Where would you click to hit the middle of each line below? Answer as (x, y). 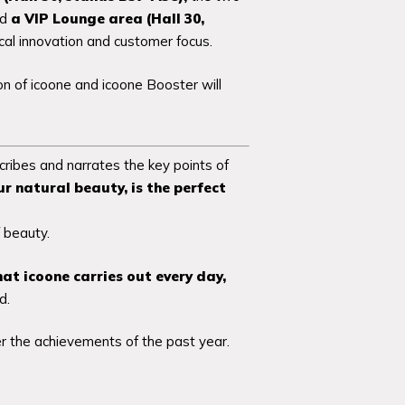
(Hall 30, (175, 19)
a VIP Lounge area (77, 19)
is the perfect (179, 188)
